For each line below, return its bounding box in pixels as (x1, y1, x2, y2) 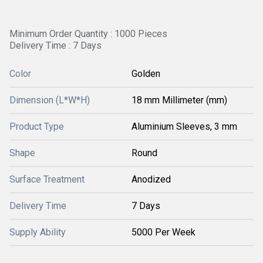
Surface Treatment (9, 174, 85, 185)
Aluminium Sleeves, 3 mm (131, 121, 237, 132)
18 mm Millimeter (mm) (131, 95, 227, 106)
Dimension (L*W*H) (9, 95, 90, 106)
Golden (131, 68, 160, 79)
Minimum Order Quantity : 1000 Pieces (9, 28, 167, 39)
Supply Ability (9, 227, 66, 238)
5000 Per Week (131, 227, 195, 238)
